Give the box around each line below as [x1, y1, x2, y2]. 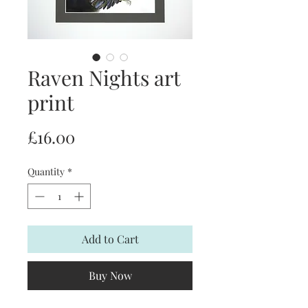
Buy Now [88, 267, 132, 283]
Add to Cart [81, 231, 139, 246]
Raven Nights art [27, 63, 180, 91]
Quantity [27, 164, 65, 178]
